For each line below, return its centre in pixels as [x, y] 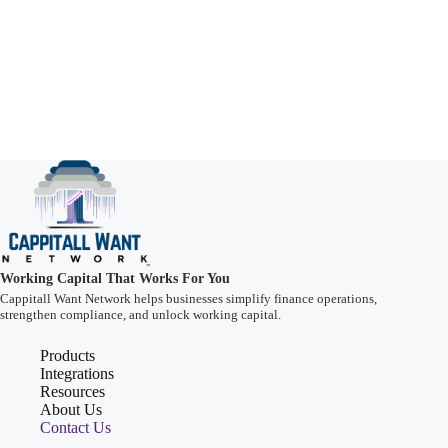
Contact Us [75, 428]
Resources [72, 392]
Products [67, 356]
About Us [71, 410]
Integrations [77, 374]
